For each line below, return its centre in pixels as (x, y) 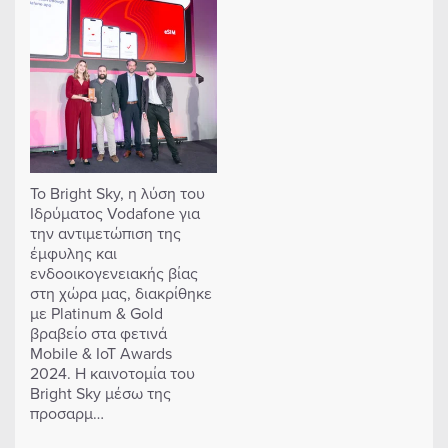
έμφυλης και (73, 252)
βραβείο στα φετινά (98, 332)
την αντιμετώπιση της (105, 232)
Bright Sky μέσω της (100, 392)
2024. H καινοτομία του (112, 372)
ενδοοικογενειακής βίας (114, 272)
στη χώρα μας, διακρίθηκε (121, 292)
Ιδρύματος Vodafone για (115, 212)
